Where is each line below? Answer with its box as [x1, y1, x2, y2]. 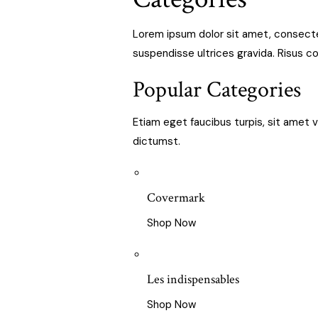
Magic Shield [83, 53, 142, 66]
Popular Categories [132, 75, 301, 105]
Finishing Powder [83, 31, 160, 43]
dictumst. [132, 134, 180, 149]
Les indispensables [146, 271, 239, 288]
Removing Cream [83, 8, 163, 21]
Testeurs [83, 76, 123, 89]
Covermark [146, 190, 205, 207]
